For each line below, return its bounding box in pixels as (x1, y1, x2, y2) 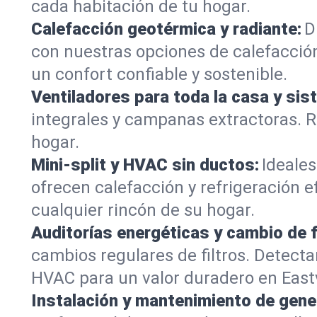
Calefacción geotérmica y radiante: (31, 19, 301, 39)
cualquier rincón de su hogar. (31, 200, 255, 220)
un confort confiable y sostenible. (31, 64, 287, 84)
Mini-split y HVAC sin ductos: (31, 155, 259, 175)
